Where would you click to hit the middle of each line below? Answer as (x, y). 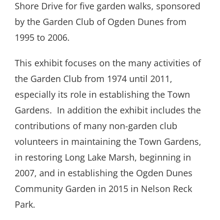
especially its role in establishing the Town (102, 95)
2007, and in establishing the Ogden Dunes (104, 173)
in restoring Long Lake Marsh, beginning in (103, 157)
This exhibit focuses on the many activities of (108, 63)
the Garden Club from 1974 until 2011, (94, 79)
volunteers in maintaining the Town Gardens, (108, 142)
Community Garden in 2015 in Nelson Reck (103, 189)
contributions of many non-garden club (96, 126)
